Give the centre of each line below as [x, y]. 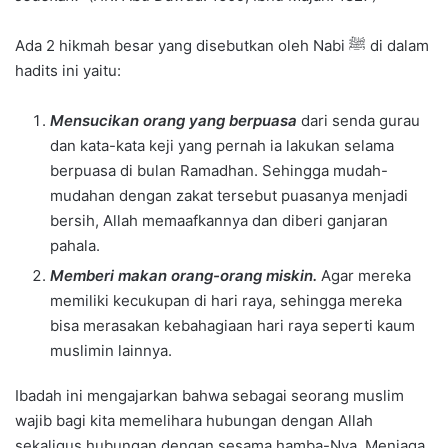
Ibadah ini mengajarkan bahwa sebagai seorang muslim [209, 395]
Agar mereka [364, 275]
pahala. [75, 245]
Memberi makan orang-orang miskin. [183, 275]
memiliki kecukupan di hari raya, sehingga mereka [226, 300]
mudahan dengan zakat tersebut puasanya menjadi [229, 195]
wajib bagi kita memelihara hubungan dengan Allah [194, 420]
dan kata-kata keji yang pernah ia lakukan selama [222, 145]
